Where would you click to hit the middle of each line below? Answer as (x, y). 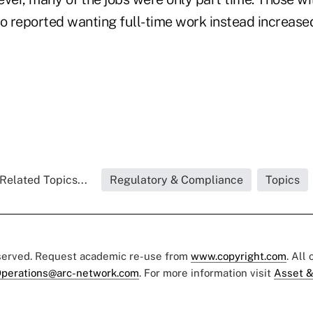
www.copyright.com (239, 256)
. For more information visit (206, 272)
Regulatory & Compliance (176, 180)
